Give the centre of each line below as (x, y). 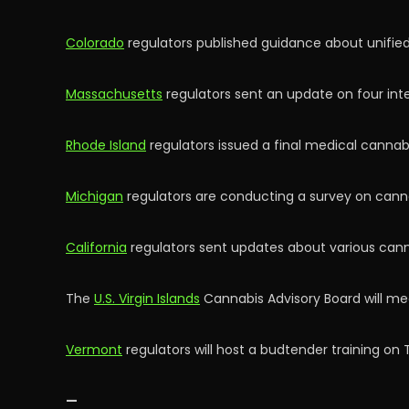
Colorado (95, 43)
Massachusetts (114, 94)
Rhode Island (106, 145)
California (96, 247)
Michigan (94, 196)
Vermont (94, 350)
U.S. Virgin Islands (147, 299)
